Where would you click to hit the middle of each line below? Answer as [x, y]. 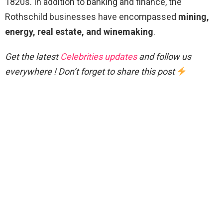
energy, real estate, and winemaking [79, 32]
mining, [194, 17]
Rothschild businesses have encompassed [92, 17]
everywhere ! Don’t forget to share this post [91, 72]
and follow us [164, 57]
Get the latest [33, 57]
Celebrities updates [99, 57]
